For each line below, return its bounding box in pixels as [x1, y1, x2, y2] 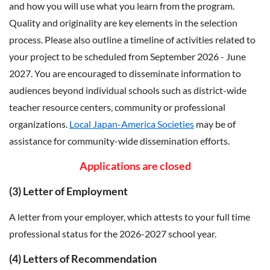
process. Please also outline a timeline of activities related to [9, 34, 256, 45]
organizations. [9, 118, 69, 130]
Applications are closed [79, 159, 191, 172]
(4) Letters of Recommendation [9, 252, 157, 265]
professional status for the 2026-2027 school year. [9, 228, 216, 239]
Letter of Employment [23, 184, 128, 198]
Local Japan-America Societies [69, 118, 194, 130]
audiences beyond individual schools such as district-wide [9, 84, 246, 96]
